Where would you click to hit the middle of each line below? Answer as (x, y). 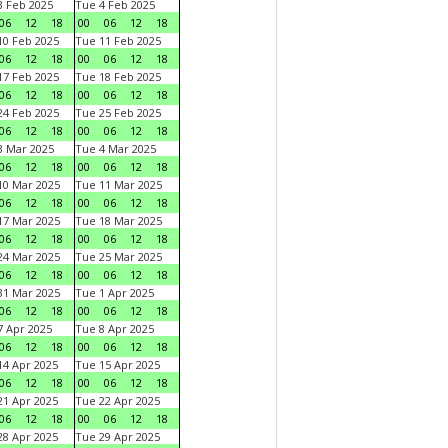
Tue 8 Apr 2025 (114, 328)
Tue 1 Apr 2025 (114, 292)
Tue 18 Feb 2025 (118, 76)
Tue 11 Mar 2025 (118, 184)
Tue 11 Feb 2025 (118, 40)
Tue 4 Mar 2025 (115, 148)
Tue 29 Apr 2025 (117, 436)
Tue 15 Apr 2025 (117, 364)
